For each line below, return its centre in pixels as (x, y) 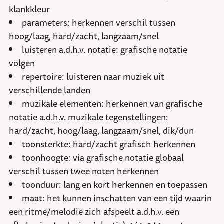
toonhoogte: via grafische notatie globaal (103, 158)
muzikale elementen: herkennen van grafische (112, 104)
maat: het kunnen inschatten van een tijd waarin (117, 198)
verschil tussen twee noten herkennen (84, 171)
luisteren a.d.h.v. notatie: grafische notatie (105, 50)
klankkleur (29, 9)
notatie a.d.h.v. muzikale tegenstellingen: (89, 117)
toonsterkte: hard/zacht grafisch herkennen (109, 144)
